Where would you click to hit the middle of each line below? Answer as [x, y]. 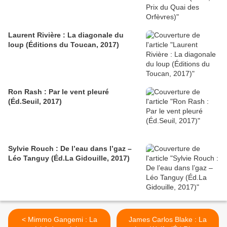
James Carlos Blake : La [168, 220]
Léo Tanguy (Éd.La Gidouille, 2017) [69, 158]
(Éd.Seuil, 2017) [35, 102]
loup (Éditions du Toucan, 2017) [64, 45]
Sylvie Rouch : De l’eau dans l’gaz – [70, 149]
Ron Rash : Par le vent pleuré [59, 92]
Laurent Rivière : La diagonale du [66, 35]
